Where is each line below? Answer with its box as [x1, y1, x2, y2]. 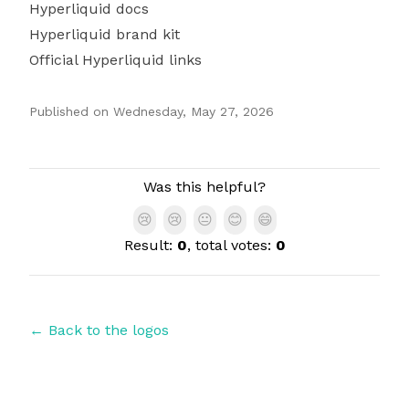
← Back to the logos [29, 321, 169, 339]
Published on [29, 104, 109, 119]
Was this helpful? [143, 178, 266, 195]
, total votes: [186, 236, 276, 254]
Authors [28, 169, 85, 186]
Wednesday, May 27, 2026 [113, 104, 274, 119]
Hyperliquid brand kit [29, 26, 180, 43]
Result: [123, 236, 177, 254]
